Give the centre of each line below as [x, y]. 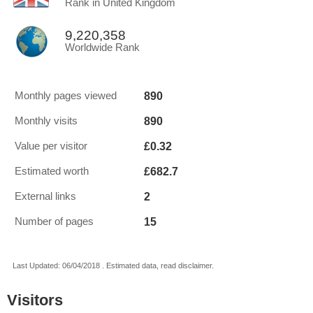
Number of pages [54, 221]
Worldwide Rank [102, 48]
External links [45, 196]
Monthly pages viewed [66, 96]
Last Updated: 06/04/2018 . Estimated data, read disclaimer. [113, 265]
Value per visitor [51, 146]
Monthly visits [46, 121]
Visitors [35, 300]
